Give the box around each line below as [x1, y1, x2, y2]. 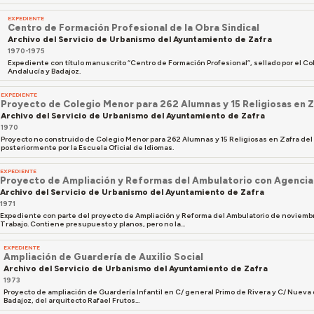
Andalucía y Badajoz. [7, 66, 82, 76]
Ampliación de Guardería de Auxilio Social [3, 251, 203, 263]
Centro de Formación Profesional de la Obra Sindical [7, 21, 259, 33]
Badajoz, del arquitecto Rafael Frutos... [3, 296, 139, 306]
